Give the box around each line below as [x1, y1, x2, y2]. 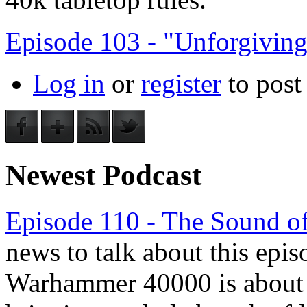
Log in [33, 68, 105, 98]
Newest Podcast [5, 159, 201, 192]
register [141, 68, 221, 98]
